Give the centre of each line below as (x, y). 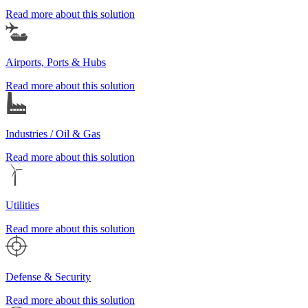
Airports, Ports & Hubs (56, 63)
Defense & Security (48, 277)
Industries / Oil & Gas (53, 134)
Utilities (22, 206)
